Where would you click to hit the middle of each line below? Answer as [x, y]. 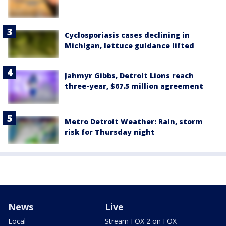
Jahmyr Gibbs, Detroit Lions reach [129, 75]
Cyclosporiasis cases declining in [127, 35]
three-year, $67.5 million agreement [134, 86]
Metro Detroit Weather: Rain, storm [134, 121]
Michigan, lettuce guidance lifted [129, 45]
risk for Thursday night [110, 132]
